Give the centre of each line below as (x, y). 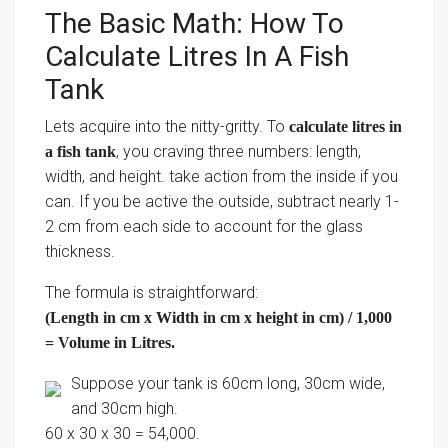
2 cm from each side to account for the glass (204, 226)
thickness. (80, 251)
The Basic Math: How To (194, 23)
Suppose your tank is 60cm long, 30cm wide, (228, 383)
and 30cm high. (124, 408)
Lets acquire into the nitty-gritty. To (167, 126)
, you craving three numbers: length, (238, 151)
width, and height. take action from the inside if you (221, 176)
